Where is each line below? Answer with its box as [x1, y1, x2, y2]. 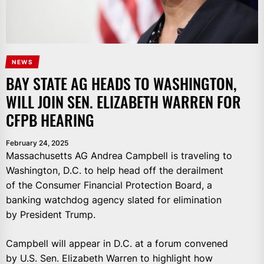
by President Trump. [6, 209, 95, 221]
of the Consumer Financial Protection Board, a [6, 179, 212, 192]
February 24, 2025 [6, 138, 68, 148]
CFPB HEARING [6, 108, 94, 132]
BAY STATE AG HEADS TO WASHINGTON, [6, 72, 237, 95]
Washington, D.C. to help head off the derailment [6, 164, 223, 177]
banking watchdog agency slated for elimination [6, 194, 222, 206]
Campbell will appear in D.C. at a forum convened [6, 237, 228, 250]
